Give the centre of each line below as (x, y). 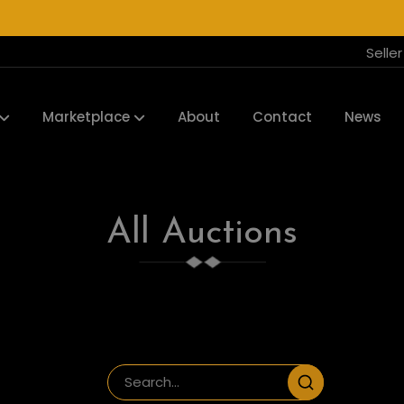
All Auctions (202, 234)
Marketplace (86, 117)
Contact (282, 117)
